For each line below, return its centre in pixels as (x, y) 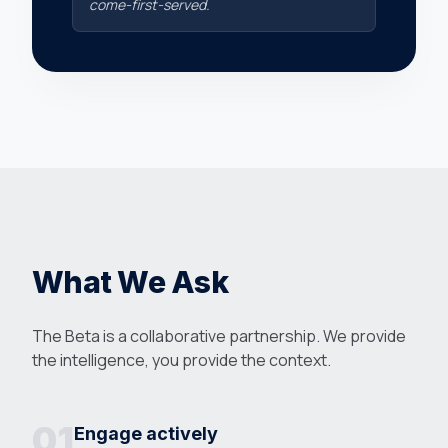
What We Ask (130, 282)
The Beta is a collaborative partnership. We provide (219, 336)
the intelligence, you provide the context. (181, 360)
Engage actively (146, 433)
